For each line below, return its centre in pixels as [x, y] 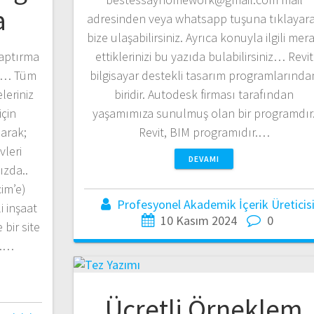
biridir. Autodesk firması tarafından [204, 94]
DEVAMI [204, 158]
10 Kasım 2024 [199, 220]
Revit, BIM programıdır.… [204, 132]
